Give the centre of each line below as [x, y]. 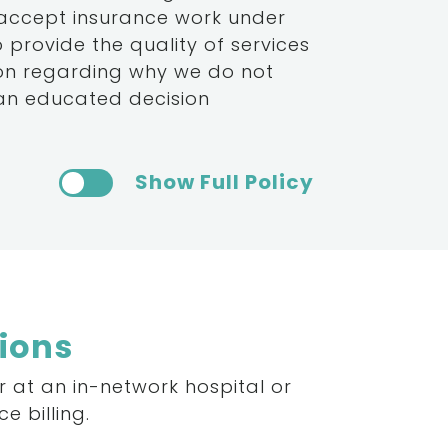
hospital [225, 387]
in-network [126, 387]
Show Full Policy [224, 182]
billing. [59, 414]
